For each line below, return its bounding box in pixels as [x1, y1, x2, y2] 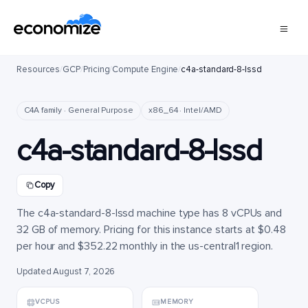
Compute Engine [112, 64, 179, 75]
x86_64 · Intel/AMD [148, 105, 222, 115]
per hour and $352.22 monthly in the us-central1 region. [16, 239, 273, 253]
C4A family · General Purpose [24, 105, 133, 115]
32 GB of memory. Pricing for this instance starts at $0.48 [16, 223, 286, 236]
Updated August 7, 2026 [16, 266, 115, 277]
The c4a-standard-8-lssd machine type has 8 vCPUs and [16, 206, 283, 220]
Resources [16, 64, 60, 75]
